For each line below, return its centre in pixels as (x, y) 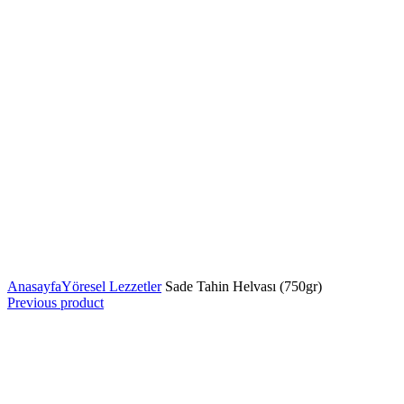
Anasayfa (34, 286)
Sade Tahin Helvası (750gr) (242, 286)
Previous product (55, 303)
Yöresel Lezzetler (111, 286)
